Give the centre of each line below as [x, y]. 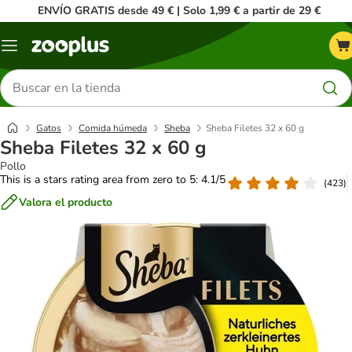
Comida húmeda [113, 128]
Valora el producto [66, 202]
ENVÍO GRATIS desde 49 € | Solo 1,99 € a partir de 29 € [179, 11]
